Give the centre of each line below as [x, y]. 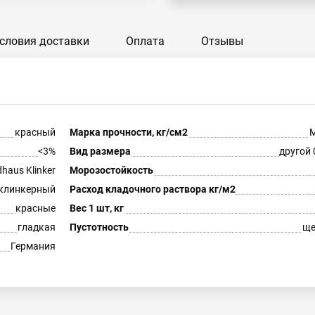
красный [35, 132]
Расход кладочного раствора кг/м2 [152, 189]
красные [35, 208]
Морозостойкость [111, 170]
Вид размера [100, 151]
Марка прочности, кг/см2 [128, 132]
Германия [33, 246]
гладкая [36, 227]
